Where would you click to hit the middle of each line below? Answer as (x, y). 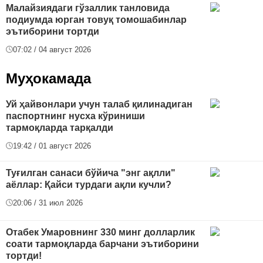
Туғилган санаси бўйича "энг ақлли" (91, 173)
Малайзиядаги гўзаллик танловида (88, 8)
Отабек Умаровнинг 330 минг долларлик (100, 232)
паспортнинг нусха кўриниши (75, 116)
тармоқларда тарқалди (60, 127)
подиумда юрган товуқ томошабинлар (96, 19)
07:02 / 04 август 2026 (52, 49)
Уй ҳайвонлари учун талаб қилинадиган (99, 104)
